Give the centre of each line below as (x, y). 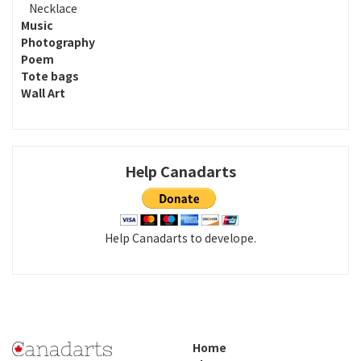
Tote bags (50, 75)
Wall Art (43, 92)
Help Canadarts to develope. (180, 237)
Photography (58, 41)
